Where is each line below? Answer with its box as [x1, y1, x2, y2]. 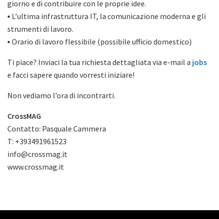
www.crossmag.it [7, 162, 64, 172]
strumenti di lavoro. [7, 24, 73, 34]
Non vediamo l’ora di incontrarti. [7, 90, 115, 100]
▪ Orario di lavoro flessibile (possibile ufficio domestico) [7, 37, 192, 46]
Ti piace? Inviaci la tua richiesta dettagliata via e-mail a [7, 57, 192, 67]
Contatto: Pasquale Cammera [7, 124, 106, 133]
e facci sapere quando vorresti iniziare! [7, 70, 134, 80]
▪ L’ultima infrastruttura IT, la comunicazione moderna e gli [7, 11, 206, 21]
